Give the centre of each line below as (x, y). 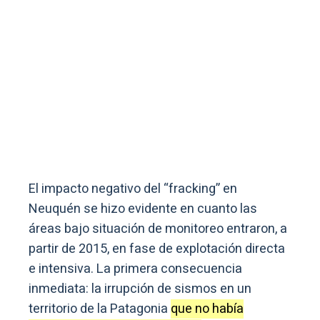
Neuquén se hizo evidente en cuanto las (143, 209)
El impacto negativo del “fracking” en (133, 189)
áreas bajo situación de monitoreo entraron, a (158, 229)
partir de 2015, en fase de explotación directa (157, 249)
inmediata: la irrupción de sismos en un (140, 289)
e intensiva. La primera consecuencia (135, 269)
